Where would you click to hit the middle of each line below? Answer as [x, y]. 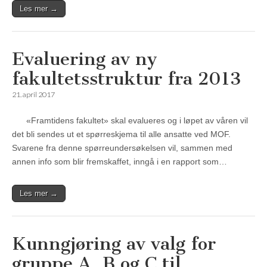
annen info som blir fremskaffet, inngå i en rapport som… [119, 162]
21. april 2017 [33, 95]
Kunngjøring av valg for [114, 244]
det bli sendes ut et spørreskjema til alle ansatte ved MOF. [121, 134]
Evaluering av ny [85, 59]
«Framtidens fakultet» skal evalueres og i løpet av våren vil [130, 121]
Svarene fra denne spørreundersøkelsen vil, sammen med [122, 148]
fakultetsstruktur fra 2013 [127, 79]
